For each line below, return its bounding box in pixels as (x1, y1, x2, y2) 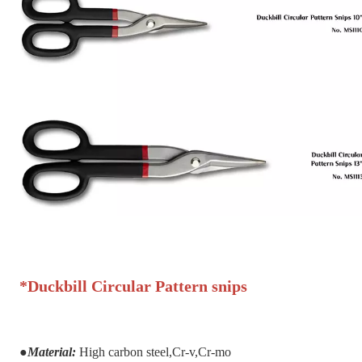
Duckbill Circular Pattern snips (27, 276, 247, 295)
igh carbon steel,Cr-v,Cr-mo (89, 344, 231, 359)
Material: (27, 344, 79, 359)
